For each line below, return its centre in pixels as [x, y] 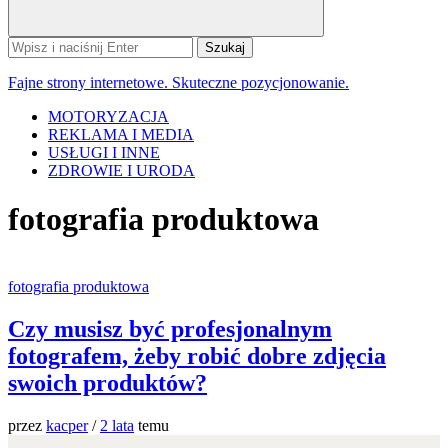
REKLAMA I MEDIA [121, 134]
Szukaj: [30, 44]
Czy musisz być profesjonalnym [170, 328]
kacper [67, 425]
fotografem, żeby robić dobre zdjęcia [197, 355]
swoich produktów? [107, 382]
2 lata [117, 425]
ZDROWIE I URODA [121, 170]
